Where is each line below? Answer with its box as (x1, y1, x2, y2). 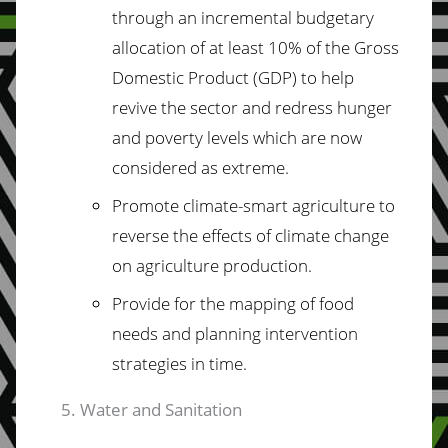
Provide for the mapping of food (112, 291, 354, 315)
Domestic (112, 65, 184, 89)
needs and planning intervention (112, 321, 358, 345)
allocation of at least (112, 35, 268, 59)
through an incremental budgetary (112, 5, 374, 29)
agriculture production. (136, 253, 312, 277)
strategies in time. (112, 351, 247, 375)
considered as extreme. (112, 155, 289, 179)
